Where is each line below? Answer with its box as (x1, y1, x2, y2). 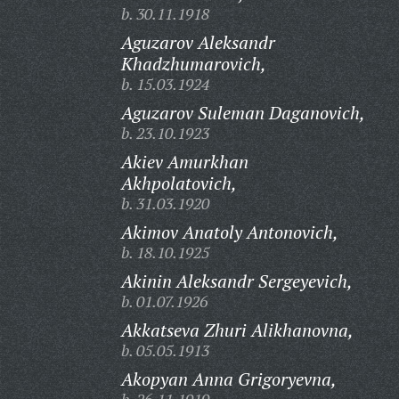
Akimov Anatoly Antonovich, (120, 220, 338, 244)
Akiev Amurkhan (120, 150, 248, 174)
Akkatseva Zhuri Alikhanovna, (120, 318, 354, 342)
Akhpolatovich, (120, 171, 237, 195)
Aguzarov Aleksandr (120, 30, 275, 54)
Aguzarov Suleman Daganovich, (120, 101, 365, 125)
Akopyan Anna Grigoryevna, (120, 367, 337, 391)
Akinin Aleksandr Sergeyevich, (120, 269, 353, 293)
